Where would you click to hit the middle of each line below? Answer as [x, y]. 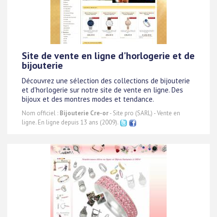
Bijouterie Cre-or [84, 113]
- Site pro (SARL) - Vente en [144, 113]
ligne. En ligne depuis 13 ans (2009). [71, 122]
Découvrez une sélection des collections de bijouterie [106, 81]
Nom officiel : [41, 113]
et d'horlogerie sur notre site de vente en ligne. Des [102, 90]
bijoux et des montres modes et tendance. [88, 99]
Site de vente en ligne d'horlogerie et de [108, 56]
